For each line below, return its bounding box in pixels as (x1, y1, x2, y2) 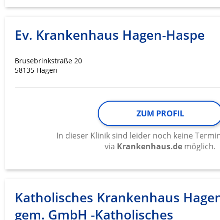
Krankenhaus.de (117, 141, 182, 152)
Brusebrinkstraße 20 (15, 56, 82, 66)
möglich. (182, 141, 216, 152)
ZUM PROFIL (136, 108, 184, 119)
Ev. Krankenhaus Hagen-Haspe (15, 26, 205, 44)
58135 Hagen (15, 65, 57, 75)
